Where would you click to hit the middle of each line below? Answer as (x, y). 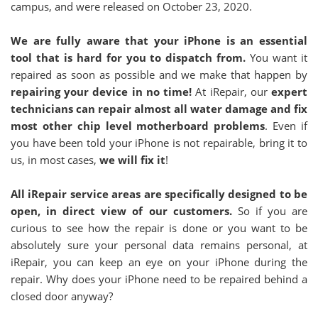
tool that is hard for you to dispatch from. (128, 57)
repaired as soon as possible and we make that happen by (159, 75)
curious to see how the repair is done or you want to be (159, 228)
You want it (277, 57)
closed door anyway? (62, 296)
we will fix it (132, 160)
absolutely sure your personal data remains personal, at (159, 245)
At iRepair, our (234, 92)
